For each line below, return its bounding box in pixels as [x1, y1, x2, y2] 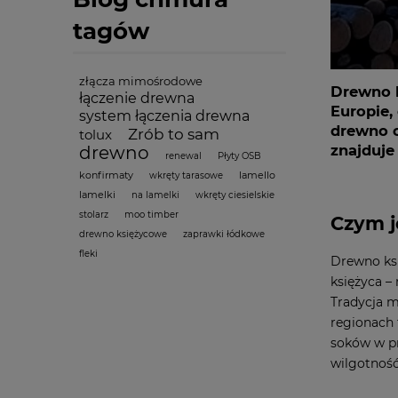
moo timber [124, 209, 179, 220]
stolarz [79, 209, 108, 220]
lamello [239, 169, 275, 181]
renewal [165, 150, 202, 162]
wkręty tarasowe [149, 170, 223, 181]
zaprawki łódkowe [183, 228, 265, 240]
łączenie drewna [79, 90, 195, 107]
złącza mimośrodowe [79, 74, 203, 88]
